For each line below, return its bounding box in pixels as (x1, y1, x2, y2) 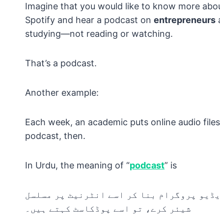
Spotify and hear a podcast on (25, 15, 154, 26)
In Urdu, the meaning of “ (25, 160, 130, 171)
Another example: (25, 87, 99, 98)
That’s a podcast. (25, 58, 97, 69)
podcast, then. (25, 131, 85, 141)
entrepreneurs (154, 15, 216, 26)
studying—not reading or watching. (25, 28, 173, 39)
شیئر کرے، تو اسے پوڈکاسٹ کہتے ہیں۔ (25, 203, 191, 214)
